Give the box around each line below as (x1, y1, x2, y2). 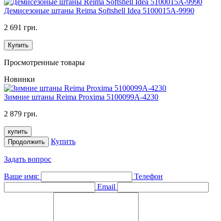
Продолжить (8, 138, 45, 146)
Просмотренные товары (4, 58, 85, 67)
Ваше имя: (4, 172, 39, 181)
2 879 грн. (4, 109, 37, 118)
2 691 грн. (4, 23, 37, 32)
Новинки (4, 74, 35, 83)
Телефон (134, 172, 163, 181)
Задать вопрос (4, 154, 51, 163)
